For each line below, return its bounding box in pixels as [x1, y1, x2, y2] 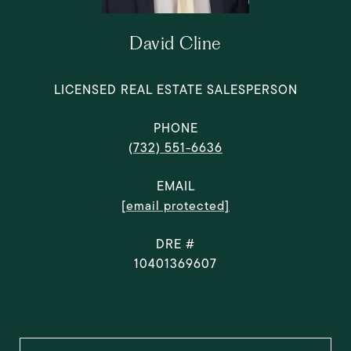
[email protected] [121, 197, 230, 215]
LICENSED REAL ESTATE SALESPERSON [53, 81, 298, 99]
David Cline [129, 33, 222, 53]
